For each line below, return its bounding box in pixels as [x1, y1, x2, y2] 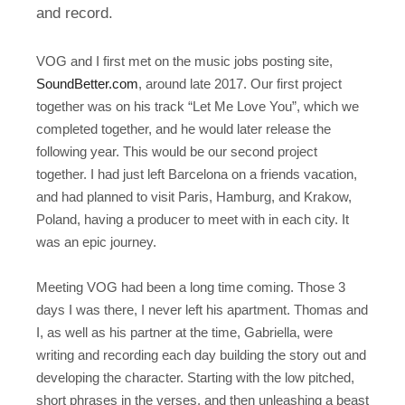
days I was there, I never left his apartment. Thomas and [36, 302, 368, 318]
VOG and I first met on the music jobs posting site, [36, 52, 333, 69]
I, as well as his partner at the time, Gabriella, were [36, 325, 333, 341]
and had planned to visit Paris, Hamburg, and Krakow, [36, 188, 352, 204]
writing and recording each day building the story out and [36, 347, 366, 363]
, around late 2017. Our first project [138, 75, 342, 91]
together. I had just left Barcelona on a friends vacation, [36, 165, 357, 182]
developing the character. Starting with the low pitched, [36, 370, 354, 386]
